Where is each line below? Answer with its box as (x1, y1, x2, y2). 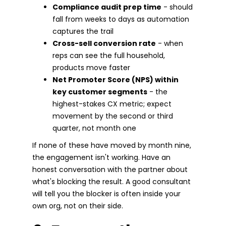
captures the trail (52, 26, 114, 36)
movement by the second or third (52, 110, 173, 121)
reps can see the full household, (52, 50, 165, 61)
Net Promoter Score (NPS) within (52, 74, 179, 85)
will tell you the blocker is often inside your (32, 188, 181, 199)
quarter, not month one (52, 123, 136, 133)
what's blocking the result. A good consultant (32, 176, 191, 187)
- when (156, 38, 183, 48)
